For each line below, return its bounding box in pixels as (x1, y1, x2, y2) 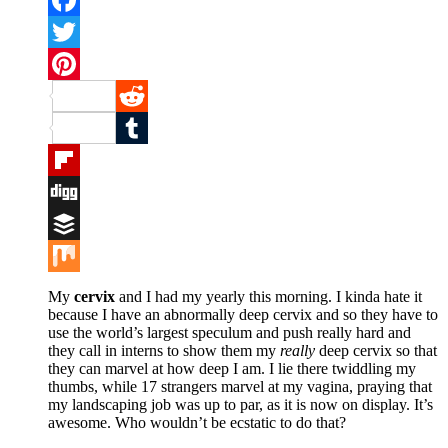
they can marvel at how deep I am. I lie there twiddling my (48, 359, 416, 377)
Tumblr (48, 150, 94, 168)
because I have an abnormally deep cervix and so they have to (48, 305, 438, 323)
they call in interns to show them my (48, 341, 280, 359)
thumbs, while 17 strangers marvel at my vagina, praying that (48, 377, 432, 395)
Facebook (48, 22, 110, 40)
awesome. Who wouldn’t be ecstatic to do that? (48, 413, 346, 431)
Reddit (116, 118, 158, 136)
